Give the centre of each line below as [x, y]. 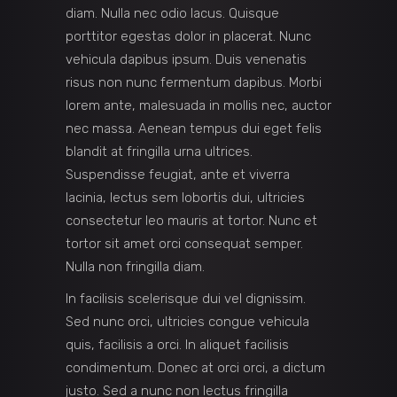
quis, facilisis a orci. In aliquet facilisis [177, 345]
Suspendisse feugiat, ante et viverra [178, 175]
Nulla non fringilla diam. [135, 267]
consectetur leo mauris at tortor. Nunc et [191, 221]
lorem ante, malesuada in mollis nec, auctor [198, 105]
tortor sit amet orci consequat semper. [184, 244]
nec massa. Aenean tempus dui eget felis [194, 128]
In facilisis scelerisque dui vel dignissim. [186, 299]
